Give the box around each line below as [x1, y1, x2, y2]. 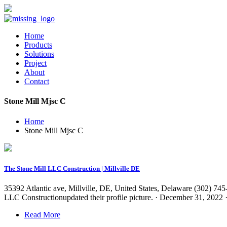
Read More [24, 210, 60, 219]
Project [24, 59, 47, 67]
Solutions [24, 50, 54, 58]
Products [24, 41, 52, 49]
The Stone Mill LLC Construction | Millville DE [4, 164, 140, 172]
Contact [24, 77, 49, 86]
